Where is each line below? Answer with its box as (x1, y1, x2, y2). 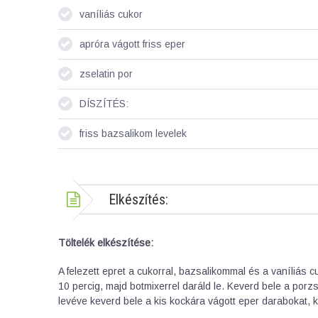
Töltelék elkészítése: (58, 237, 153, 249)
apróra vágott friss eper (79, 38, 185, 50)
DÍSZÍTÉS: (79, 98, 128, 110)
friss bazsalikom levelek (79, 128, 187, 140)
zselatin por (79, 68, 133, 80)
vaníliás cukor (79, 9, 143, 21)
